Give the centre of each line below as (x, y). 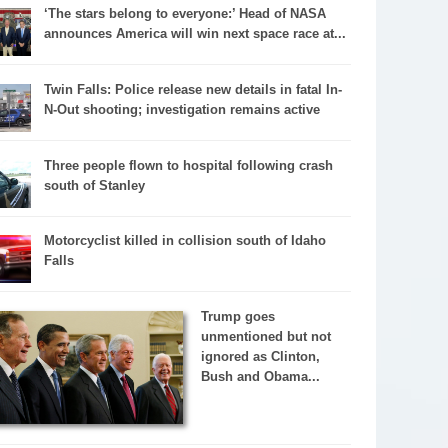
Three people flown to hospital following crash (188, 165)
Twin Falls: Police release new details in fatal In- (192, 90)
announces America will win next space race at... (194, 34)
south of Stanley (94, 185)
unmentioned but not (265, 337)
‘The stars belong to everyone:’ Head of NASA (184, 14)
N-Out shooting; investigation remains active (181, 110)
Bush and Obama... (260, 377)
